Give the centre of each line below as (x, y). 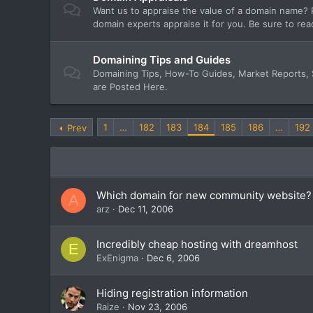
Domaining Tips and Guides (162, 60)
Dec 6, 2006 (173, 258)
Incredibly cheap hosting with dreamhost (197, 244)
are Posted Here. (130, 87)
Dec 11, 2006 (146, 209)
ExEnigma (117, 258)
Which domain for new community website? (204, 195)
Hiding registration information (172, 293)
